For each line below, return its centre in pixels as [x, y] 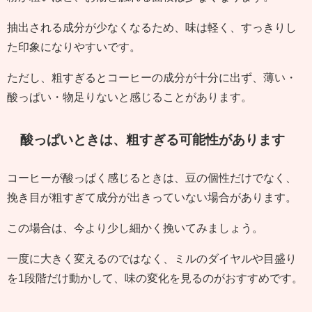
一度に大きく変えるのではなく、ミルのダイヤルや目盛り [152, 259]
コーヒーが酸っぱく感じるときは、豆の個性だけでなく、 [152, 178]
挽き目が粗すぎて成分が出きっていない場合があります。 [152, 197]
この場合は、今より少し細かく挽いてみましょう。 [135, 228]
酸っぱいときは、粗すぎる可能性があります [153, 140]
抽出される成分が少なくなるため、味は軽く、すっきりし [152, 28]
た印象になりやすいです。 [74, 47]
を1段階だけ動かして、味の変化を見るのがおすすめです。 [155, 278]
